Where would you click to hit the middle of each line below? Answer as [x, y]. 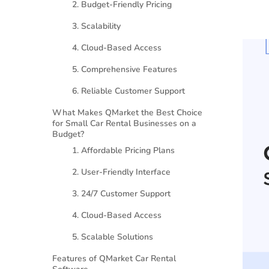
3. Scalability [97, 26]
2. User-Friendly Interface [122, 172]
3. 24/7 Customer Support [122, 193]
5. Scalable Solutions [113, 237]
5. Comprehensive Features [125, 69]
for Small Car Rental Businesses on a [125, 123]
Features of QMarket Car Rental [114, 258]
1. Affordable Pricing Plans [124, 150]
